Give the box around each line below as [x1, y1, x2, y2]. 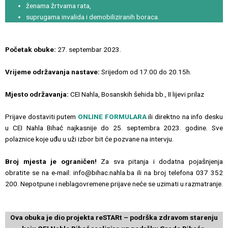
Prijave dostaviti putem [5, 112, 78, 121]
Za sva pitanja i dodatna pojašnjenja [96, 157, 223, 165]
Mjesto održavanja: [5, 90, 69, 99]
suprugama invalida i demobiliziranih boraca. [26, 12, 160, 21]
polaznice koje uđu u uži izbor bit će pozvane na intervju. [5, 134, 174, 143]
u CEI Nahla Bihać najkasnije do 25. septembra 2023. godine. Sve [5, 123, 223, 132]
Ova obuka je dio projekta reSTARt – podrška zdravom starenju [10, 213, 218, 221]
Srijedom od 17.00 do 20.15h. [100, 68, 191, 76]
